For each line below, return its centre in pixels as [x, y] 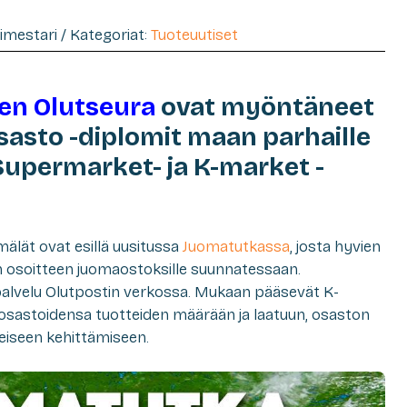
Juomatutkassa [236, 246]
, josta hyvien [335, 246]
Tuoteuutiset [194, 35]
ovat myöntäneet [265, 107]
